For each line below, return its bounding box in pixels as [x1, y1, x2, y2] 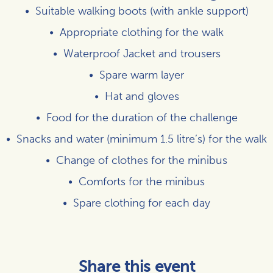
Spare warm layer [99, 68, 184, 82]
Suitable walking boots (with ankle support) [35, 4, 249, 18]
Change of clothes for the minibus [56, 153, 227, 167]
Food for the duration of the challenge [46, 110, 238, 124]
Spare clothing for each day [73, 196, 210, 210]
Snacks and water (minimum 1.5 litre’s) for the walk [16, 132, 267, 146]
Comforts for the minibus [79, 174, 205, 188]
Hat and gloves [104, 89, 179, 103]
